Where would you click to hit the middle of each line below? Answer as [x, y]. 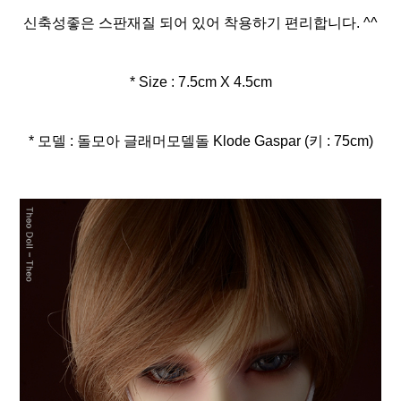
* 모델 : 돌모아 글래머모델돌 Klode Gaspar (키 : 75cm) [200, 141]
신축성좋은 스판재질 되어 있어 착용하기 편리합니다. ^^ [200, 22]
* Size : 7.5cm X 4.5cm [200, 81]
